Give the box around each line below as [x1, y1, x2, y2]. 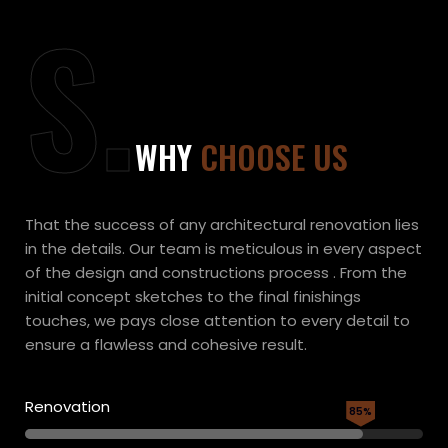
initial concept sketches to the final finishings [25, 285, 361, 307]
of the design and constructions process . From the [25, 261, 407, 283]
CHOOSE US [200, 132, 348, 180]
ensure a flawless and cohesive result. [25, 333, 307, 355]
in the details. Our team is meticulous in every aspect [25, 237, 422, 259]
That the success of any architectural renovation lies [25, 213, 419, 235]
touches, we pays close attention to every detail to [25, 309, 410, 331]
